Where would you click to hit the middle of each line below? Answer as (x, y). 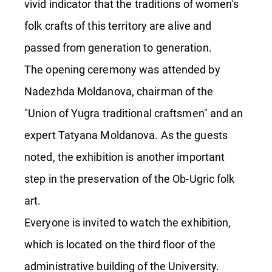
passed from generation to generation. (118, 48)
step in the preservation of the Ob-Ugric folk (130, 179)
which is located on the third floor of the (120, 244)
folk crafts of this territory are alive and (118, 26)
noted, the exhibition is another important (125, 157)
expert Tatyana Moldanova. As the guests (126, 135)
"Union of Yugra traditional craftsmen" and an (134, 113)
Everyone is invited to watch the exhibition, (128, 223)
